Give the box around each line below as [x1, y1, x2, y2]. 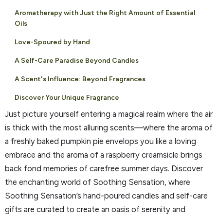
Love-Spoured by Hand [15, 38, 90, 47]
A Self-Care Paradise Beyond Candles [15, 56, 139, 65]
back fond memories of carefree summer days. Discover [5, 163, 203, 174]
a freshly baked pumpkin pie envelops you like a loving [5, 136, 196, 146]
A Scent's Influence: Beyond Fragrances [15, 75, 145, 84]
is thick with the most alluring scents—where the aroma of [5, 123, 213, 133]
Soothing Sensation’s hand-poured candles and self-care [5, 191, 208, 201]
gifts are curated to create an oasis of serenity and [5, 204, 185, 215]
